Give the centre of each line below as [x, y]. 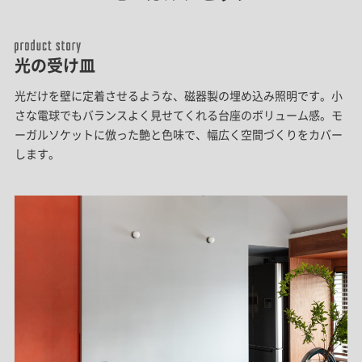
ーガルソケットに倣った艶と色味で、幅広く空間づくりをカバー [178, 134]
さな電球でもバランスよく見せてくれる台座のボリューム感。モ [178, 114]
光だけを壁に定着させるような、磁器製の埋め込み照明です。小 [178, 95]
